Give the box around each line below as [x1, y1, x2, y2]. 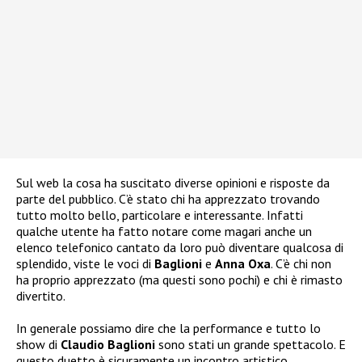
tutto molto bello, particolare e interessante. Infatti [16, 206, 303, 223]
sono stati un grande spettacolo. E [155, 335, 346, 352]
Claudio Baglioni [61, 335, 155, 352]
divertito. [16, 287, 65, 304]
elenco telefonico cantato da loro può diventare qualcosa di [16, 238, 343, 255]
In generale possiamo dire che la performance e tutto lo [16, 319, 321, 336]
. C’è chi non [271, 255, 331, 271]
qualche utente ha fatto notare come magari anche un [16, 222, 312, 239]
